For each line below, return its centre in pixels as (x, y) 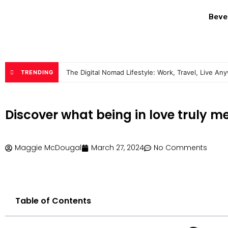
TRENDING (37, 72)
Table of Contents (53, 201)
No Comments (180, 148)
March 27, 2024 (118, 148)
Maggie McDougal (48, 148)
